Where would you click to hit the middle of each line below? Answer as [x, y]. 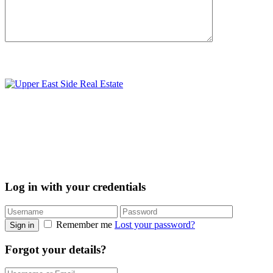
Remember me [84, 225]
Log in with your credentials [75, 187]
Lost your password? [155, 225]
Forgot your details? [56, 249]
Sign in [22, 225]
